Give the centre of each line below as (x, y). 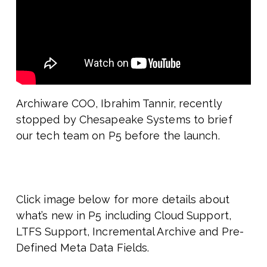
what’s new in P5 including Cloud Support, (123, 215)
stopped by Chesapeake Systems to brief (124, 119)
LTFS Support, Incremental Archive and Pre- (130, 231)
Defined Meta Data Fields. (83, 247)
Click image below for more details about (122, 199)
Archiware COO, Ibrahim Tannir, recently (119, 103)
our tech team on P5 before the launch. (118, 135)
